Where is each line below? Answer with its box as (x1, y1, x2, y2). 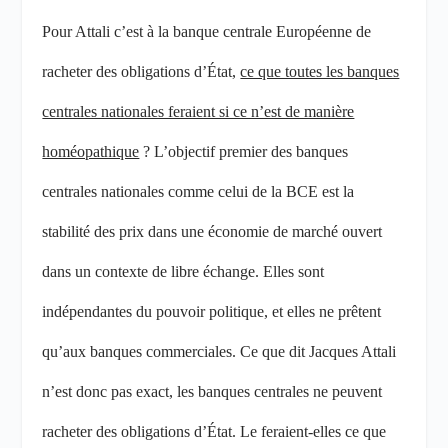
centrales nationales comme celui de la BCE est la (42, 183, 355, 201)
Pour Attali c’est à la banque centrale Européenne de (42, 23, 372, 41)
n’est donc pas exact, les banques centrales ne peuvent (42, 383, 383, 401)
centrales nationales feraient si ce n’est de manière (42, 103, 355, 121)
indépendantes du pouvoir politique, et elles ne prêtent (42, 303, 382, 321)
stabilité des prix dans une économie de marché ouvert (42, 223, 383, 241)
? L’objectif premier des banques (139, 143, 349, 161)
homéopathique (42, 143, 140, 161)
